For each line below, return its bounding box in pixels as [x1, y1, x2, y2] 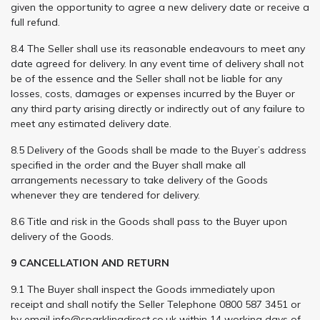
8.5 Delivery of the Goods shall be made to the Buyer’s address [11, 143, 306, 156]
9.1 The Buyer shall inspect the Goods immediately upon [11, 282, 275, 296]
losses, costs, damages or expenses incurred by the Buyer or [11, 86, 295, 100]
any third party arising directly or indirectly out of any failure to [11, 101, 305, 115]
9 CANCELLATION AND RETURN [11, 256, 169, 269]
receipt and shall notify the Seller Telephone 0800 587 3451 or [11, 297, 301, 311]
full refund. [11, 15, 60, 29]
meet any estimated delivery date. [11, 116, 171, 130]
